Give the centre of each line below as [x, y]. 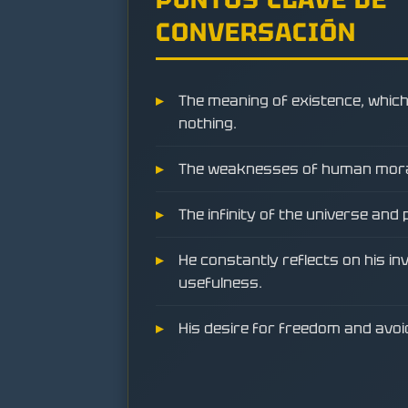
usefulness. [220, 283]
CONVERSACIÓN [256, 32]
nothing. [208, 124]
